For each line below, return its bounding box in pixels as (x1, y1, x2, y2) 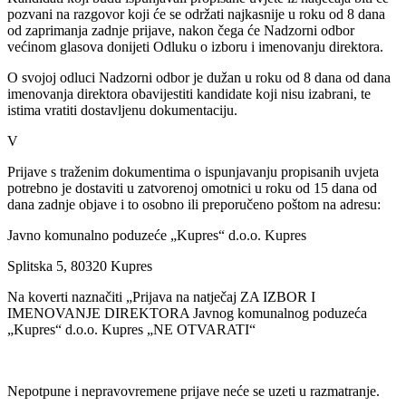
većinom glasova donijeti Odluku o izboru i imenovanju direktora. (7, 38, 383, 54)
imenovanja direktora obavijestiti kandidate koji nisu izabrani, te (7, 85, 371, 101)
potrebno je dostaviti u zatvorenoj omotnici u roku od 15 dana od (7, 179, 377, 196)
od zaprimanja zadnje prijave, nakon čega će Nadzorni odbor (7, 22, 354, 38)
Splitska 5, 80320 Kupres (7, 257, 152, 274)
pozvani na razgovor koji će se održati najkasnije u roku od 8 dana (7, 5, 385, 22)
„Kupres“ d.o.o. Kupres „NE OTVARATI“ (7, 321, 256, 337)
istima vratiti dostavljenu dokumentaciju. (7, 101, 237, 118)
